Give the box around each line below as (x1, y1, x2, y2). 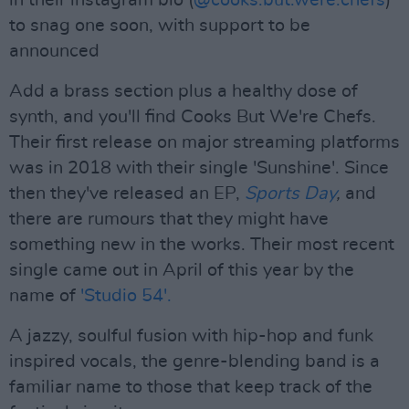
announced (9, 42, 100, 60)
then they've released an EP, (9, 184, 245, 203)
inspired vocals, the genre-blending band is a (9, 352, 380, 371)
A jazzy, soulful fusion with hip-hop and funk (9, 327, 373, 345)
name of (9, 287, 76, 305)
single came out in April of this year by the (9, 261, 354, 279)
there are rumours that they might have (9, 210, 329, 228)
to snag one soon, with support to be (9, 16, 310, 35)
